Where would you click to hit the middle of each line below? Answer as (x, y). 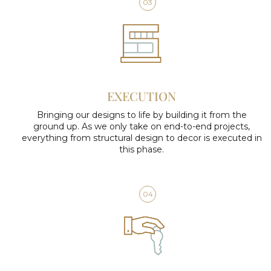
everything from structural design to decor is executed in (142, 138)
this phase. (142, 150)
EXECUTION (142, 96)
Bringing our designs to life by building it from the (142, 115)
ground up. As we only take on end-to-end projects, (142, 127)
